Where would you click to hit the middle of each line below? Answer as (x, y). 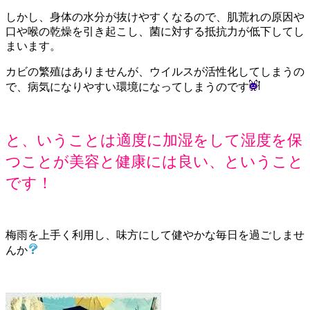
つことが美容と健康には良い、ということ (155, 162)
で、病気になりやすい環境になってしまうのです (127, 87)
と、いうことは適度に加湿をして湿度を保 (154, 140)
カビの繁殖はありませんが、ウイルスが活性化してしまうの (155, 72)
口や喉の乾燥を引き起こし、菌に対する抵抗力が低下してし (155, 32)
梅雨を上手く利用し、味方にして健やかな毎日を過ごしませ (155, 235)
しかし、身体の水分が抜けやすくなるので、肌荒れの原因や (155, 17)
